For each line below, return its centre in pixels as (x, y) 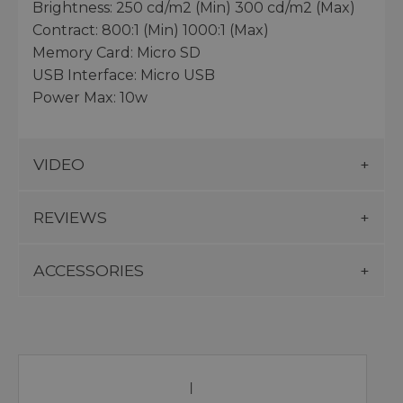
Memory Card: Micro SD (116, 52)
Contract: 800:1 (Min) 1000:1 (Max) (151, 30)
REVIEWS (70, 217)
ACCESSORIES (89, 270)
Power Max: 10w (90, 97)
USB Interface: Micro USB (124, 75)
